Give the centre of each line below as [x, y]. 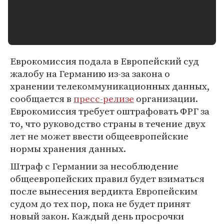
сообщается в [42, 98]
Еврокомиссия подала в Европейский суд [104, 61]
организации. [166, 98]
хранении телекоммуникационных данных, [110, 86]
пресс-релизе [104, 98]
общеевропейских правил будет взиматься [107, 178]
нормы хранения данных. [68, 148]
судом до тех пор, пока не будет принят [100, 203]
